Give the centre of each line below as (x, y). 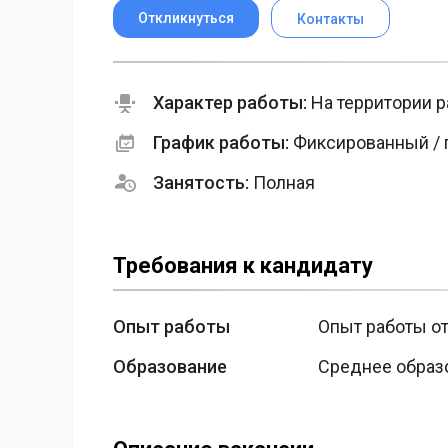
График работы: (221, 143)
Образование (170, 367)
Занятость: (201, 183)
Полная (282, 183)
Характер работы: (230, 103)
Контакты (330, 19)
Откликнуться (186, 18)
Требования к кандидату (243, 266)
